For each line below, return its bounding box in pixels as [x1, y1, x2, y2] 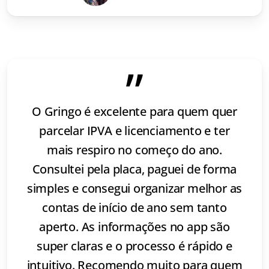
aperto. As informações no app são [39, 219, 230, 235]
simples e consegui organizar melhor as [26, 180, 243, 197]
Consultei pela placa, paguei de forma [32, 161, 237, 178]
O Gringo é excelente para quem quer [31, 103, 237, 120]
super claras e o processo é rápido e [37, 238, 232, 255]
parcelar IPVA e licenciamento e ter [39, 122, 230, 139]
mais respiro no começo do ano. [46, 142, 222, 159]
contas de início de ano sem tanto [42, 199, 227, 216]
